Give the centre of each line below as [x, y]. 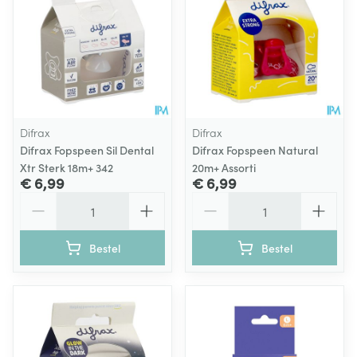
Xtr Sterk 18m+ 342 [67, 167]
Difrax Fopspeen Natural [255, 150]
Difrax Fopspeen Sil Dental [87, 150]
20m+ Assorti [224, 167]
